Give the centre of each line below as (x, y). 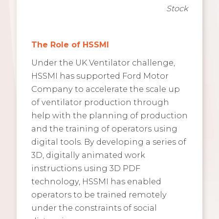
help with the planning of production (109, 115)
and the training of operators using (104, 128)
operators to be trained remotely (99, 194)
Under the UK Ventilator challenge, (103, 62)
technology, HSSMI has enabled (96, 181)
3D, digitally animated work (88, 155)
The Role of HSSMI (70, 44)
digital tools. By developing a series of (109, 142)
